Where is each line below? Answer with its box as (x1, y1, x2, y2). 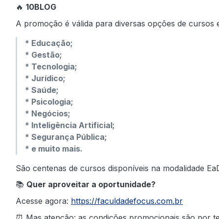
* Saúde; (25, 85, 59, 95)
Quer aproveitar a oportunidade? (26, 179, 155, 190)
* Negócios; (25, 108, 70, 118)
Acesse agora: (16, 196, 71, 206)
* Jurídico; (25, 73, 66, 83)
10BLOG (26, 2, 56, 12)
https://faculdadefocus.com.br (71, 196, 183, 206)
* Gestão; (25, 49, 62, 60)
